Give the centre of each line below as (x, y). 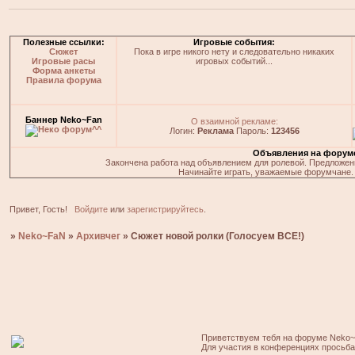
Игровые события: (234, 42)
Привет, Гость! (38, 210)
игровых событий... (234, 61)
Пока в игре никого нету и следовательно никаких (234, 52)
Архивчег (99, 237)
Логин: (183, 131)
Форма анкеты (63, 71)
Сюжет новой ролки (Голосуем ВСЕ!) (218, 237)
